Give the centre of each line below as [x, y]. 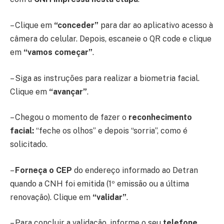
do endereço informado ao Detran [136, 170]
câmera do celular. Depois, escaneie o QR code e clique [111, 38]
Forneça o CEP [44, 170]
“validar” [109, 197]
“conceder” [75, 25]
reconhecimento [160, 117]
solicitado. [29, 144]
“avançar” [68, 91]
